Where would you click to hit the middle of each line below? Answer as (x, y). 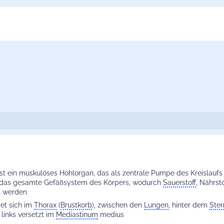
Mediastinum (77, 215)
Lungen (156, 205)
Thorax (45, 205)
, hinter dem (189, 205)
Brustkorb (76, 205)
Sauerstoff (179, 183)
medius (111, 215)
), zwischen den (118, 205)
